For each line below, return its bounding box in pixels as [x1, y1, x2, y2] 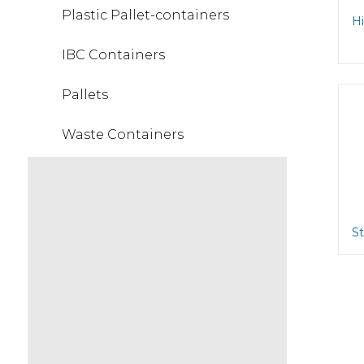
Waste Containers [61, 127, 184, 142]
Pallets [61, 87, 108, 102]
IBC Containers [61, 47, 165, 63]
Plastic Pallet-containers [61, 7, 229, 23]
